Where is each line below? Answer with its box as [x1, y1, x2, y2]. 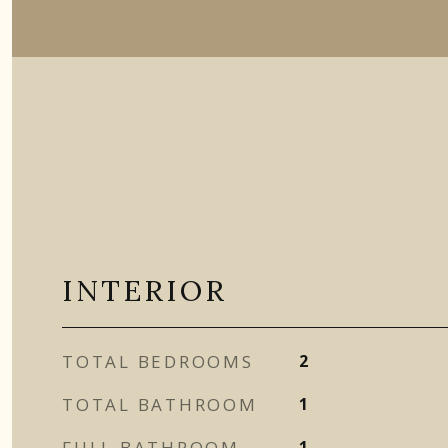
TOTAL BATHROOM [62, 393, 258, 416]
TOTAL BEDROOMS [62, 350, 254, 373]
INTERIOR [62, 272, 227, 309]
